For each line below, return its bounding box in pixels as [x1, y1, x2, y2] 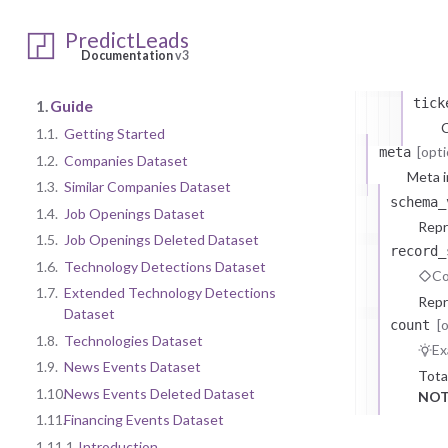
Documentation [81, 48, 175, 63]
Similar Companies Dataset [64, 178, 231, 196]
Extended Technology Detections [64, 284, 276, 302]
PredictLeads [65, 27, 189, 52]
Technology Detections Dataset [64, 257, 266, 275]
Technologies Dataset [64, 331, 203, 349]
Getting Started [64, 125, 165, 143]
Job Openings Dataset [64, 204, 205, 222]
